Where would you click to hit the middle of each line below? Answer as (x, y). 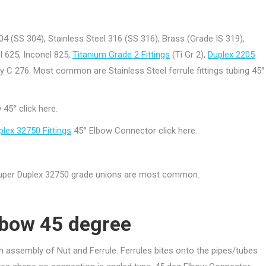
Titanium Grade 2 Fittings (121, 55)
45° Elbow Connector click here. (134, 131)
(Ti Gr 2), (189, 55)
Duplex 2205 (231, 55)
